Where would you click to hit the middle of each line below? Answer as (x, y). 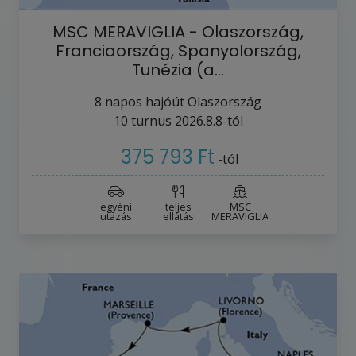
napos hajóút (145, 101)
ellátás (178, 217)
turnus (149, 120)
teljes (178, 207)
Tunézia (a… (178, 70)
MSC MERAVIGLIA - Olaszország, (178, 31)
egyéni (116, 207)
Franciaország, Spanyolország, (178, 50)
